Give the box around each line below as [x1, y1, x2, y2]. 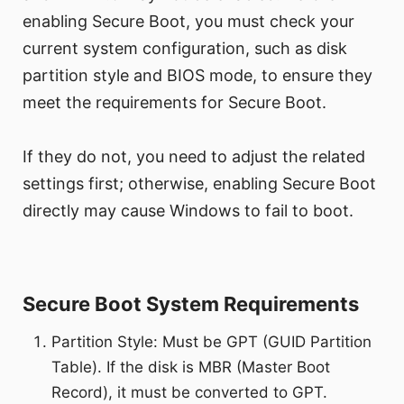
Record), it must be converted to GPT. [51, 383, 328, 402]
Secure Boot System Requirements [23, 292, 359, 317]
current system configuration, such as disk [23, 39, 347, 59]
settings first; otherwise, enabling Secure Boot [23, 174, 376, 194]
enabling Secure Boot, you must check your [23, 12, 354, 32]
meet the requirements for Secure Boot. [23, 93, 326, 113]
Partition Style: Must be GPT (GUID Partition [51, 333, 372, 352]
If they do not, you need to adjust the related [23, 147, 365, 167]
